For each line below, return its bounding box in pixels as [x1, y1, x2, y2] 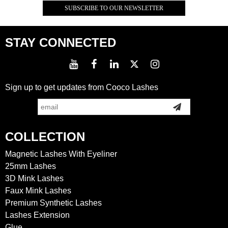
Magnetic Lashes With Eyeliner [5, 150, 117, 159]
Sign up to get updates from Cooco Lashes [5, 83, 158, 92]
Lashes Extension [5, 211, 70, 220]
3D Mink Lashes [5, 174, 64, 183]
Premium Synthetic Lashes [5, 198, 102, 208]
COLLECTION [5, 130, 85, 144]
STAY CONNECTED [5, 36, 116, 50]
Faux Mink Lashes [5, 186, 71, 195]
